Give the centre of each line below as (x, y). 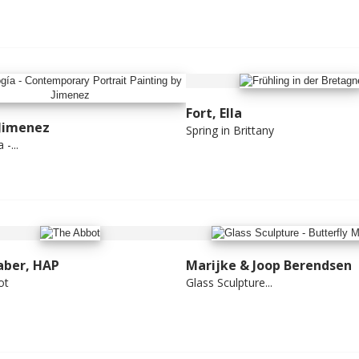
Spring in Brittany (230, 131)
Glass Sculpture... (229, 283)
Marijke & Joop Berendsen (268, 266)
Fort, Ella (214, 113)
